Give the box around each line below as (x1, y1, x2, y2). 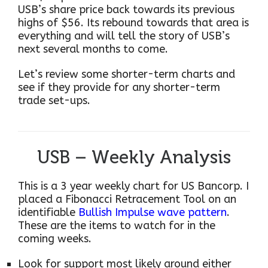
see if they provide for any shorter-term (18, 80, 220, 94)
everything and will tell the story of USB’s (18, 29, 230, 42)
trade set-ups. (18, 93, 90, 107)
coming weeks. (18, 232, 92, 245)
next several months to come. (18, 42, 168, 56)
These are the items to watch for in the (18, 218, 215, 232)
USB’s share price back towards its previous (18, 2, 234, 16)
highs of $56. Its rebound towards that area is (18, 16, 249, 29)
